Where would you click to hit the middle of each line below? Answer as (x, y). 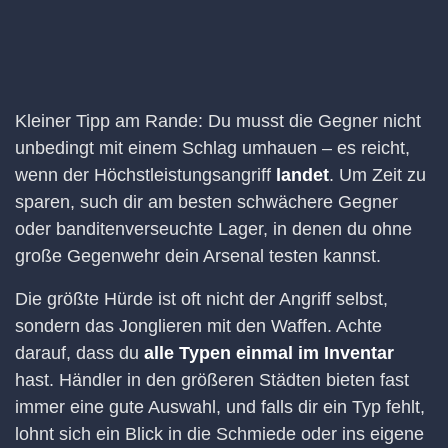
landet (302, 174)
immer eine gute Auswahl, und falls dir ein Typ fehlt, (220, 406)
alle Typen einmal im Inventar (269, 352)
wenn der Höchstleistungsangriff (145, 174)
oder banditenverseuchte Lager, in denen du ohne (213, 228)
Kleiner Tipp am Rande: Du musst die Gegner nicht (218, 120)
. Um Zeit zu (377, 174)
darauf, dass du (79, 352)
